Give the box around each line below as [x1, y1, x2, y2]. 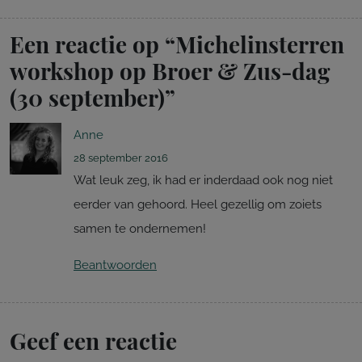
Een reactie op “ [10, 28, 175, 59]
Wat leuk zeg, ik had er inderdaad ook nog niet [74, 172, 333, 187]
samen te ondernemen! [74, 221, 206, 236]
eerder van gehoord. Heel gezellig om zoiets [74, 196, 322, 212]
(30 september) [10, 82, 165, 112]
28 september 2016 [74, 150, 168, 164]
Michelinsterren [175, 28, 344, 59]
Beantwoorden [74, 257, 157, 272]
